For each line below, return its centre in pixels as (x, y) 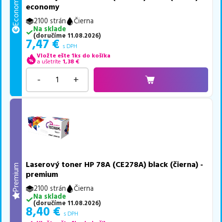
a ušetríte (49, 62)
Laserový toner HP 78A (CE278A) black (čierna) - (115, 164)
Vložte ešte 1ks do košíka (73, 56)
